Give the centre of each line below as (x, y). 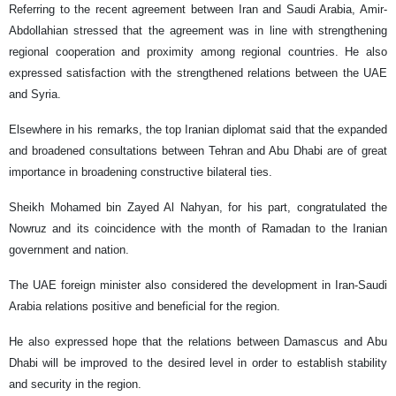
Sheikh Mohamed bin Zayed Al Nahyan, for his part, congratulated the (198, 207)
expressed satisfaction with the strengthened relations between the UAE (198, 72)
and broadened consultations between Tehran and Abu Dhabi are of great (198, 150)
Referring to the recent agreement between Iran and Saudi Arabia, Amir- (198, 9)
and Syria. (35, 94)
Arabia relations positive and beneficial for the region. (145, 306)
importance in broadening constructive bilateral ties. (141, 171)
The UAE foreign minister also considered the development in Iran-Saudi (198, 285)
